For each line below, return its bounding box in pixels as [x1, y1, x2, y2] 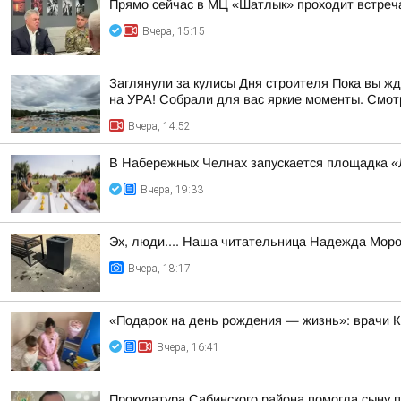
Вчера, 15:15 [142, 25, 205, 38]
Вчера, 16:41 [157, 341, 219, 354]
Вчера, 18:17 [128, 262, 191, 275]
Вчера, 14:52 [128, 120, 191, 132]
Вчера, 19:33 [141, 183, 203, 196]
